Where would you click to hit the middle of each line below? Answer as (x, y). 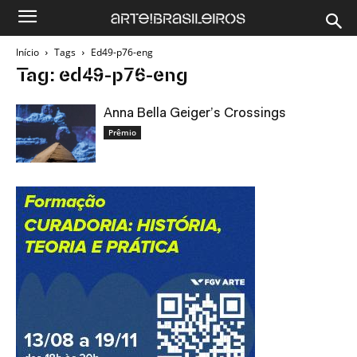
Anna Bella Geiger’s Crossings (195, 114)
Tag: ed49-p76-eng (102, 76)
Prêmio (122, 132)
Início (27, 52)
